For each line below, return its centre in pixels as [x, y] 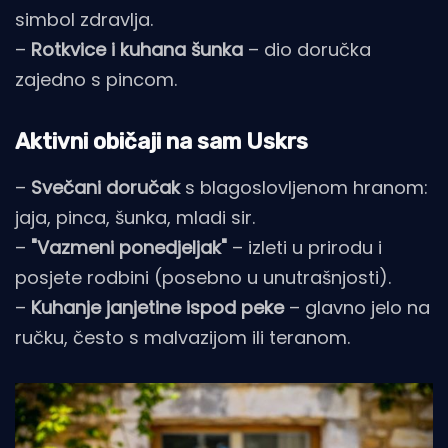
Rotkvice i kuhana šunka [137, 50]
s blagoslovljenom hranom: [304, 188]
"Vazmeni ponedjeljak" [129, 248]
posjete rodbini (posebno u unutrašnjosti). [203, 278]
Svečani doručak [105, 188]
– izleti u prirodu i [304, 248]
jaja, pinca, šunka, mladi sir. [135, 218]
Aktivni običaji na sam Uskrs [161, 142]
